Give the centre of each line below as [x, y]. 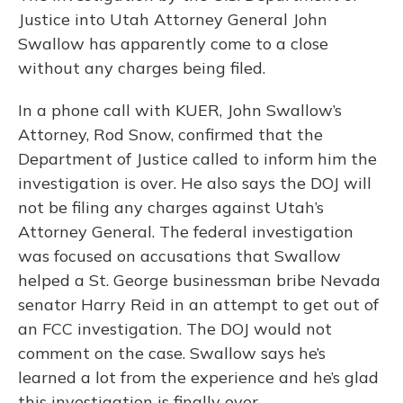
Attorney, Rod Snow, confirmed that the [170, 134]
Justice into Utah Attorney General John [173, 19]
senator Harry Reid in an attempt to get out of [198, 304]
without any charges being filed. [142, 68]
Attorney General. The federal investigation [186, 232]
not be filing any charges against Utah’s [171, 207]
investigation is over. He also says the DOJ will [195, 183]
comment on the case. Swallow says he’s [172, 353]
